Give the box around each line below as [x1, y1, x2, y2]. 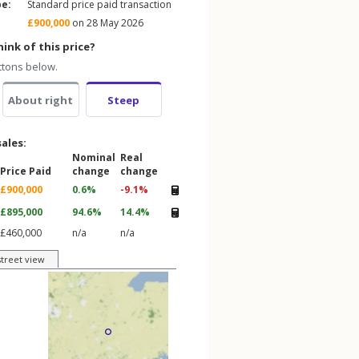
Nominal [72, 151, 115, 164]
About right [8, 93, 74, 107]
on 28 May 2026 [70, 16, 143, 30]
